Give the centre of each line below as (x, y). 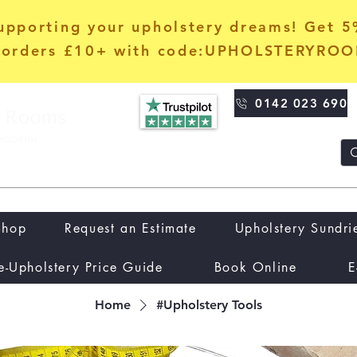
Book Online (255, 267)
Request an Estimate (131, 228)
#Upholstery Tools (209, 305)
